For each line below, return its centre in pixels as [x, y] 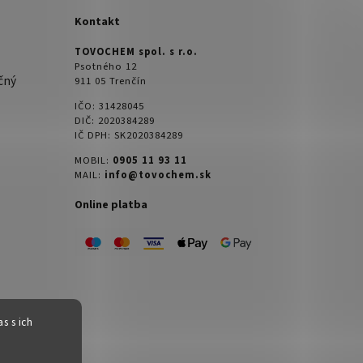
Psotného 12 [106, 67]
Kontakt [97, 21]
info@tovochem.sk [158, 175]
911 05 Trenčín [111, 81]
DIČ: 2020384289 [115, 121]
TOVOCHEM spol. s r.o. [136, 52]
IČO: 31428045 [109, 107]
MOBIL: [94, 160]
